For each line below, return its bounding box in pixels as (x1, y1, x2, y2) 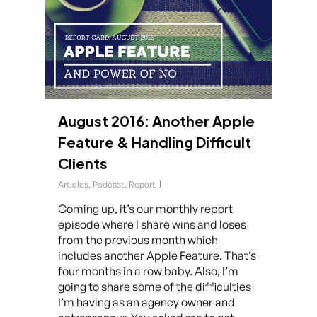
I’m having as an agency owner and (58, 295, 235, 310)
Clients (58, 154, 108, 173)
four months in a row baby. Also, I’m (58, 264, 238, 279)
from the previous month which (58, 233, 218, 248)
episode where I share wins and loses (58, 217, 246, 232)
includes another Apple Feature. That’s (58, 248, 256, 263)
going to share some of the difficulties (58, 279, 251, 294)
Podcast (93, 179, 125, 190)
